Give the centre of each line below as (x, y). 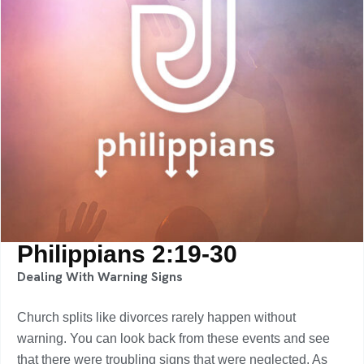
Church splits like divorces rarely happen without (156, 317)
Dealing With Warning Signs (100, 277)
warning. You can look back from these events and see (173, 338)
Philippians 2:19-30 (127, 254)
